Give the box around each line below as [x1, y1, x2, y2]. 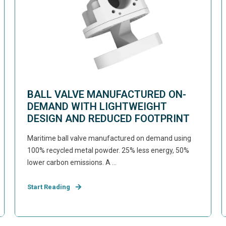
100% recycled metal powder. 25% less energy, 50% [27, 146, 190, 154]
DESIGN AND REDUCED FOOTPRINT [27, 112, 190, 125]
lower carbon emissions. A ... [27, 158, 117, 166]
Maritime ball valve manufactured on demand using [27, 134, 192, 142]
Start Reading [27, 183, 71, 191]
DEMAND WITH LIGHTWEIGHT [27, 100, 167, 112]
